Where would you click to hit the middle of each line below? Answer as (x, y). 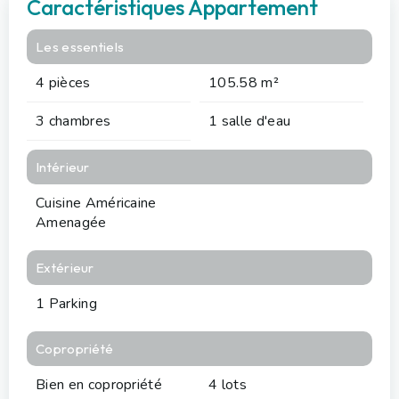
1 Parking (66, 303)
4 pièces (63, 82)
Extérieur (65, 267)
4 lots (228, 384)
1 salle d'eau (250, 121)
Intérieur (63, 167)
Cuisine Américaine (96, 203)
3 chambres (73, 121)
